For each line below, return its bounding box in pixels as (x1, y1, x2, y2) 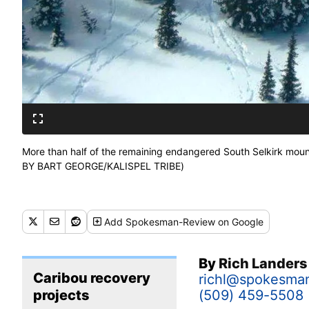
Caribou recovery (33, 269, 150, 286)
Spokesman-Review (126, 215, 216, 228)
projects (33, 286, 90, 303)
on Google (215, 215, 264, 228)
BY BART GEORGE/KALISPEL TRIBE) (22, 159, 184, 172)
